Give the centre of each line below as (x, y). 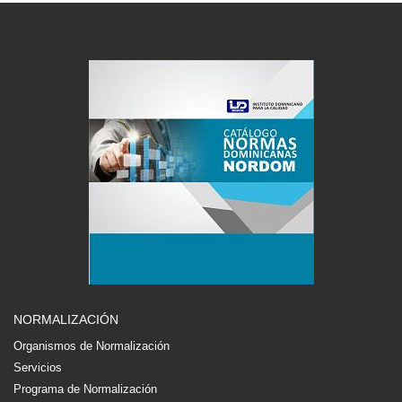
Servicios (38, 367)
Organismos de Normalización (92, 346)
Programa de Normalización (85, 389)
